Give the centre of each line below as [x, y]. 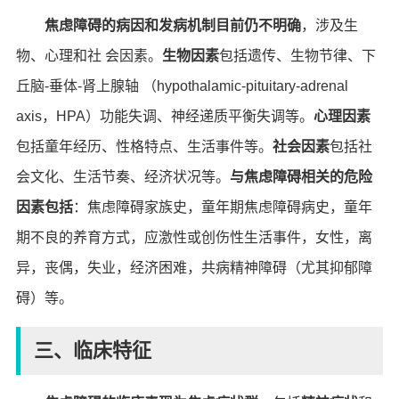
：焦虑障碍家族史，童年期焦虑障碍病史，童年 [222, 207]
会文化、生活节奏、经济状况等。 [122, 177]
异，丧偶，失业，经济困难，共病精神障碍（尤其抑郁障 [194, 268]
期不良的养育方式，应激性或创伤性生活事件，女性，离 [194, 237]
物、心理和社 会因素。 [89, 56]
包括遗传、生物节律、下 [297, 56]
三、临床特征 [95, 350]
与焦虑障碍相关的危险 [301, 177]
